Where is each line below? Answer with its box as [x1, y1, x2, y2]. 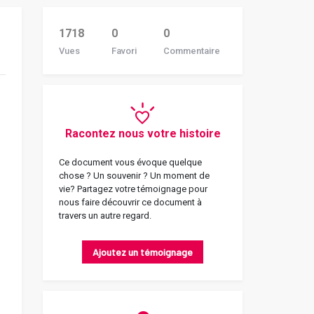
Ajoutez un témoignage [93, 246, 193, 258]
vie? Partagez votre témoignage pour [59, 184, 207, 194]
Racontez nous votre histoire [64, 127, 221, 140]
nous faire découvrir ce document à [59, 197, 202, 207]
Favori [111, 46, 137, 56]
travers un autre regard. [59, 210, 151, 221]
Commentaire [163, 46, 221, 56]
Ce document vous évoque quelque [59, 157, 202, 168]
